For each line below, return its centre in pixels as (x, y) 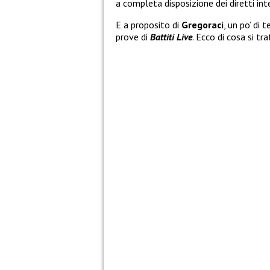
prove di (133, 37)
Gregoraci (202, 25)
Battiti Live (171, 37)
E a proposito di (149, 25)
